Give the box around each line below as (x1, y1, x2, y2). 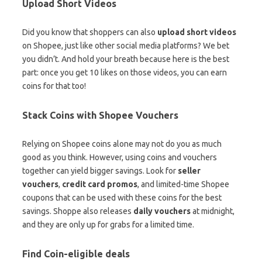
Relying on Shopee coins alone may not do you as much (22, 139, 222, 149)
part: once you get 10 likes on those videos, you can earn (22, 67, 227, 77)
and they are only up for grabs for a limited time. (22, 219, 196, 229)
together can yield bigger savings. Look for (22, 166, 176, 175)
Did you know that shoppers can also (22, 27, 157, 37)
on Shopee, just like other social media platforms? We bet (22, 40, 229, 50)
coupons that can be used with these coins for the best (22, 192, 222, 202)
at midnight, (191, 206, 235, 216)
